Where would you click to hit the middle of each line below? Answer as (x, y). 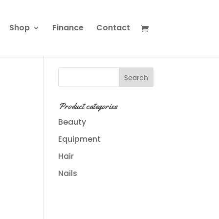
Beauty (72, 122)
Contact (113, 28)
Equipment (80, 139)
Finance (68, 28)
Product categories (88, 106)
